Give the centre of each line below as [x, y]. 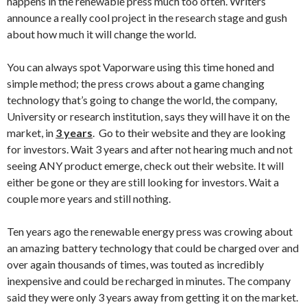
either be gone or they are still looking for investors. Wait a [143, 182]
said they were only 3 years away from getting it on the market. [152, 297]
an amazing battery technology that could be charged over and [153, 247]
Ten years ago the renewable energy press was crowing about [150, 231]
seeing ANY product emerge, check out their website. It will [145, 165]
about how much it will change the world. [101, 34]
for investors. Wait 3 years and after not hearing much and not [150, 149]
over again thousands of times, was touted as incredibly [135, 264]
